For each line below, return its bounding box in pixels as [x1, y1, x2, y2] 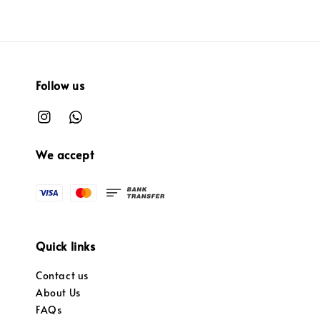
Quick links [36, 238, 96, 254]
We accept [36, 146, 94, 162]
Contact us [36, 269, 89, 283]
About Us [36, 286, 81, 300]
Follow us [36, 77, 85, 94]
